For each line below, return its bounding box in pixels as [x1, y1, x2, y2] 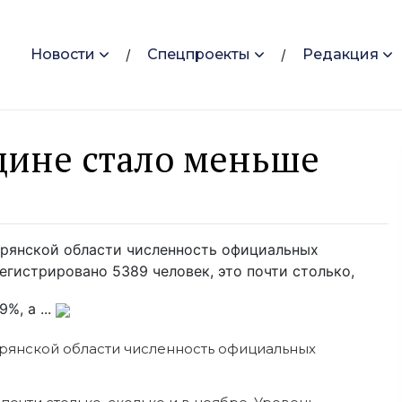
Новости [31, 46, 95, 64]
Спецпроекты [147, 46, 250, 64]
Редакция [302, 46, 379, 64]
